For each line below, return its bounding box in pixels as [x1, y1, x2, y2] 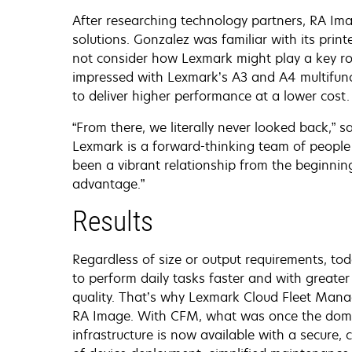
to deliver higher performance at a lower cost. [72, 87, 350, 105]
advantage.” [72, 175, 145, 193]
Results [72, 205, 153, 239]
